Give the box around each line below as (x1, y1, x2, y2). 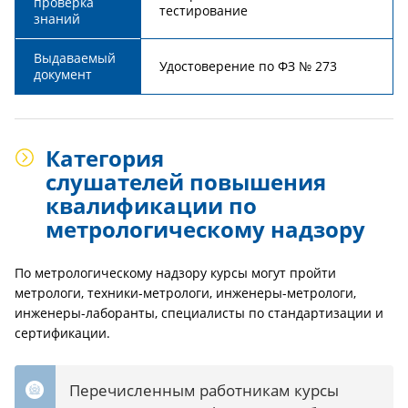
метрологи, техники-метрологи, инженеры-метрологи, (15, 284, 356, 301)
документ (34, 66, 92, 83)
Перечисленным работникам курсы (69, 380, 339, 401)
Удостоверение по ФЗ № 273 (159, 57, 341, 75)
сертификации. (15, 324, 110, 342)
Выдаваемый (34, 49, 116, 66)
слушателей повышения (46, 167, 326, 197)
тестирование (159, 2, 248, 19)
